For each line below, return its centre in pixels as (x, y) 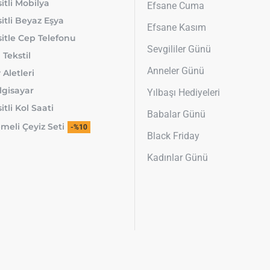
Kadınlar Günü (177, 158)
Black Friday (173, 136)
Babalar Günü (176, 115)
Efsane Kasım (177, 28)
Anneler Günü (176, 71)
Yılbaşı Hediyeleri (184, 93)
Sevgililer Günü (179, 49)
